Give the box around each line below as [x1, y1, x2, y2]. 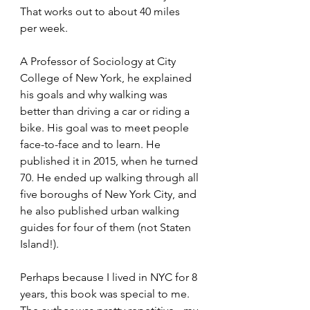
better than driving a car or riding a [20, 104, 192, 118]
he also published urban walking [20, 204, 182, 218]
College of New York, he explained [20, 71, 194, 85]
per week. [20, 21, 71, 35]
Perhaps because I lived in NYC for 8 [20, 271, 200, 284]
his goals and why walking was [20, 88, 170, 102]
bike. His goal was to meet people [20, 121, 192, 135]
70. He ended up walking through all [20, 171, 201, 185]
